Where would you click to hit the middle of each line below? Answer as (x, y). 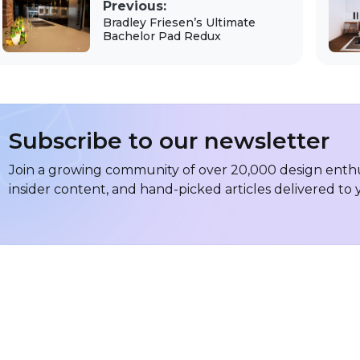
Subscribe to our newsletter (169, 141)
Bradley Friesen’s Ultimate (179, 22)
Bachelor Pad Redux (162, 36)
